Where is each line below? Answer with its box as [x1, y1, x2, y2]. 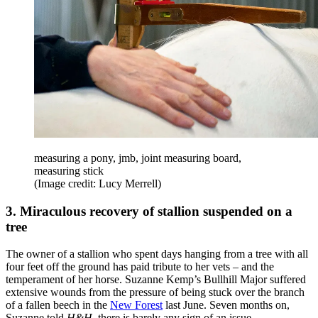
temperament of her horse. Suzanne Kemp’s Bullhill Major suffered [6, 273, 306, 286]
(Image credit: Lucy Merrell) [34, 177, 161, 190]
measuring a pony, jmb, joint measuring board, [34, 151, 241, 164]
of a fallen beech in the [6, 299, 110, 312]
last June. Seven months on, [163, 299, 290, 312]
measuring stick [34, 164, 104, 177]
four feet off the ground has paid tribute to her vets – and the [6, 261, 274, 273]
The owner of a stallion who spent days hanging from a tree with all [6, 248, 308, 261]
